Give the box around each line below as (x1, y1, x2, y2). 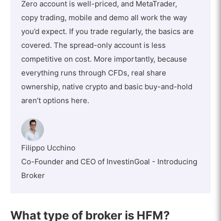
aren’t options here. (21, 95, 89, 105)
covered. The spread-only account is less (21, 40, 166, 50)
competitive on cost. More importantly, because (21, 54, 187, 64)
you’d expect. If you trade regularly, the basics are (21, 26, 194, 36)
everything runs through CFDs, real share (21, 68, 166, 77)
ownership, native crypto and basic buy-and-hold (21, 81, 192, 91)
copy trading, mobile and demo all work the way (21, 12, 187, 22)
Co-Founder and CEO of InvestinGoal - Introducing (21, 157, 197, 167)
